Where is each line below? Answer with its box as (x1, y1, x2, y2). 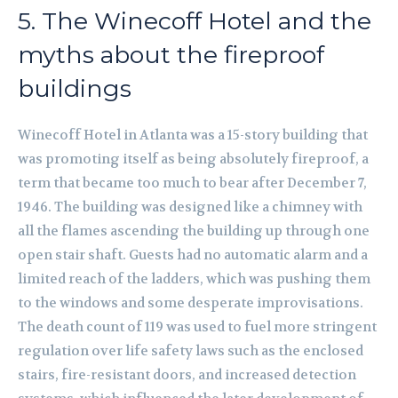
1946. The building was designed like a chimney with (18, 198, 362, 217)
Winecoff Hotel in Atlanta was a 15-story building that (18, 126, 368, 145)
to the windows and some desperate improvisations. (18, 294, 363, 313)
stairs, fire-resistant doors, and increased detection (18, 366, 356, 385)
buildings (18, 74, 131, 104)
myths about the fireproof (18, 40, 324, 70)
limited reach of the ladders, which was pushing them (18, 270, 370, 289)
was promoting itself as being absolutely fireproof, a (18, 150, 369, 169)
